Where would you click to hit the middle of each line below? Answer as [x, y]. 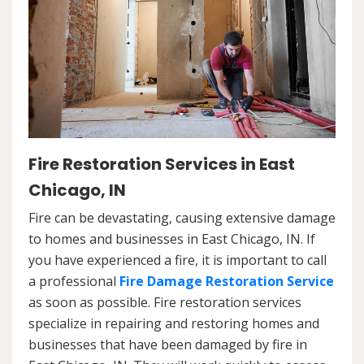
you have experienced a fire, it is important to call [178, 260]
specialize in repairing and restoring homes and [174, 324]
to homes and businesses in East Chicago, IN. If [172, 239]
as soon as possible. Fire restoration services [165, 303]
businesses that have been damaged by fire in [168, 345]
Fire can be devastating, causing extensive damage [182, 218]
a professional [74, 282]
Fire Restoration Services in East [162, 165]
